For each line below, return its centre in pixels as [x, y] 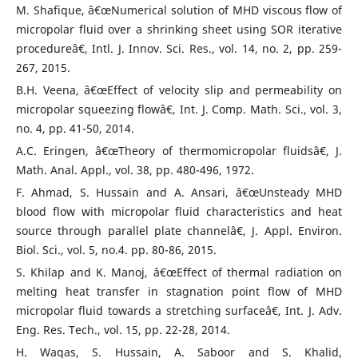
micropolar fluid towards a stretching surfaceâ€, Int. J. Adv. [179, 311]
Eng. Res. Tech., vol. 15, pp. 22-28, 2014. [123, 330]
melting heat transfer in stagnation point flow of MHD [179, 292]
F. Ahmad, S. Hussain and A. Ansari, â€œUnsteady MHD [179, 193]
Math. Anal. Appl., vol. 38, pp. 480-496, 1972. [135, 170]
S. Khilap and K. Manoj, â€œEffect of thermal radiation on [179, 272]
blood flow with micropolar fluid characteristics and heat [179, 212]
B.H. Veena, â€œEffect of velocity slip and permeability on [179, 90]
